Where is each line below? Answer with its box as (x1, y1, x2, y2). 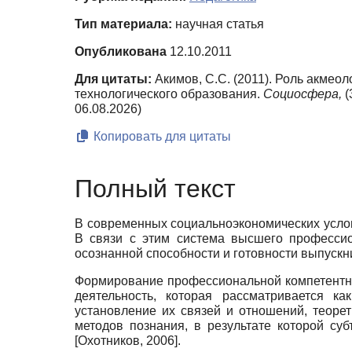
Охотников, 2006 (78, 333, 174, 347)
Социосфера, (263, 87, 342, 101)
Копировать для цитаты (90, 130, 231, 144)
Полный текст (75, 174, 236, 203)
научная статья (172, 17, 264, 31)
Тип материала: (75, 17, 172, 31)
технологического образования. (75, 87, 263, 101)
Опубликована (75, 45, 167, 59)
